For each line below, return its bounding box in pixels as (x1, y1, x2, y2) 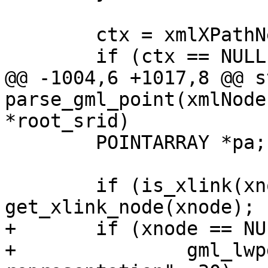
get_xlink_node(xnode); (5, 196, 255, 218)
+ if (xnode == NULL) (5, 218, 16, 240)
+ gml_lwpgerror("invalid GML (5, 239, 16, 261)
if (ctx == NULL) (5, 45, 16, 68)
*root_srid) (5, 110, 130, 132)
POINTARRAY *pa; (5, 132, 16, 154)
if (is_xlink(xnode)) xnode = (5, 175, 16, 197)
